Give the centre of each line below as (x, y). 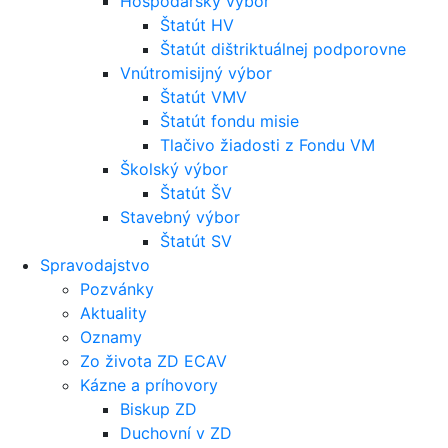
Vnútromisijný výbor (196, 72)
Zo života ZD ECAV (153, 360)
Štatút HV (197, 24)
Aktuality (113, 312)
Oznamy (111, 336)
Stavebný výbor (180, 216)
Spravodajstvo (95, 264)
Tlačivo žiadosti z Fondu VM (267, 144)
